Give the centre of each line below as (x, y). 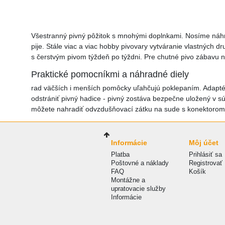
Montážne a (128, 180)
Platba (121, 154)
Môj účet (204, 142)
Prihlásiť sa (206, 154)
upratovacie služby (139, 188)
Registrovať (206, 163)
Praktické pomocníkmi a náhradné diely (110, 74)
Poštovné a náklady (140, 163)
